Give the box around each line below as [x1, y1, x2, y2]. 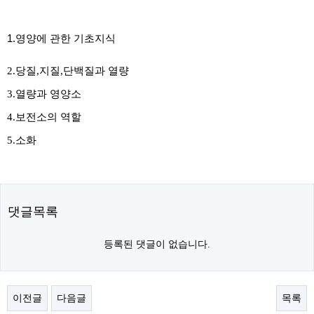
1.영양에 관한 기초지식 [7, 33, 116, 44]
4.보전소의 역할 [7, 111, 81, 123]
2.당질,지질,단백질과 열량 [7, 65, 129, 76]
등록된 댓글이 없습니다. [104, 239, 210, 250]
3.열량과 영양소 [7, 88, 81, 100]
